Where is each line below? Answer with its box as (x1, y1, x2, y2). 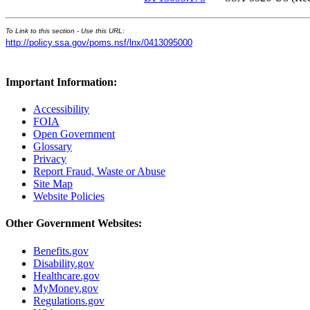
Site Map (33, 178, 73, 190)
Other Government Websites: (6, 217, 142, 230)
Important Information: (6, 75, 117, 88)
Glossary (33, 140, 72, 153)
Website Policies (33, 190, 104, 203)
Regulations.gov (33, 294, 104, 307)
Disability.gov (33, 257, 94, 269)
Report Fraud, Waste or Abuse (33, 165, 165, 178)
